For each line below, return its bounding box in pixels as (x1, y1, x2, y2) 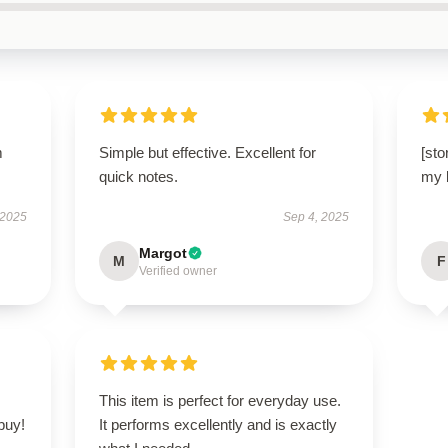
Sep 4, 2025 (283, 210, 350, 224)
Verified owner (138, 264, 217, 278)
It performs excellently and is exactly (98, 416, 337, 433)
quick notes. (98, 168, 178, 185)
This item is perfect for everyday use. (98, 392, 341, 409)
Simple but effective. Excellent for (98, 144, 316, 161)
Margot (138, 245, 187, 261)
